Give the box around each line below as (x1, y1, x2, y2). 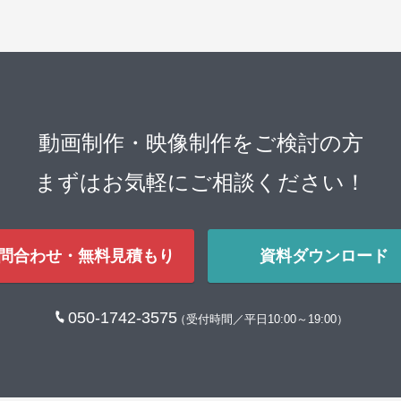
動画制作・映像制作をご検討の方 (38, 130, 363, 155)
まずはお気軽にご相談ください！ (35, 169, 366, 194)
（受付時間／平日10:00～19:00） (174, 311, 348, 326)
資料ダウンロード (259, 246, 388, 265)
